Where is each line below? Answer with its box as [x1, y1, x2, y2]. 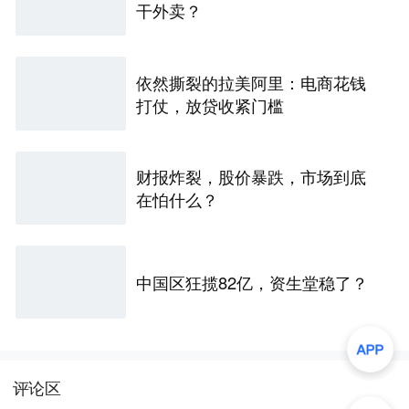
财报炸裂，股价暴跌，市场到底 [136, 163, 367, 188]
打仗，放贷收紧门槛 [136, 92, 285, 117]
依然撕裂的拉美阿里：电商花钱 [136, 69, 367, 94]
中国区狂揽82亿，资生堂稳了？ [136, 269, 369, 294]
